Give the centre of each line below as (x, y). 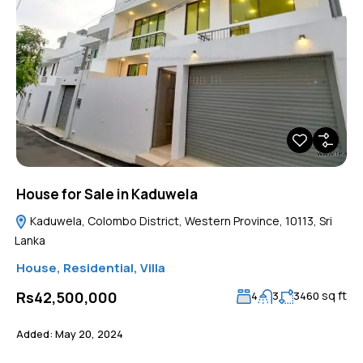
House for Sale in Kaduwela (107, 194)
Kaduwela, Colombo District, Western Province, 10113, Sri (180, 220)
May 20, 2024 (88, 333)
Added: (34, 333)
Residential (98, 267)
